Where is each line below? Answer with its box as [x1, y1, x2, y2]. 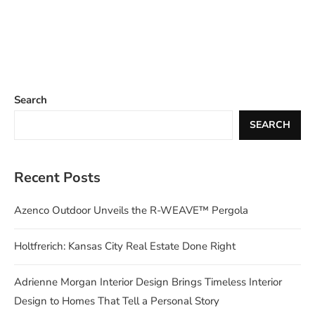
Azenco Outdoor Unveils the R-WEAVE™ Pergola [14, 203, 248, 218]
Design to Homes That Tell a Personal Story [14, 294, 219, 309]
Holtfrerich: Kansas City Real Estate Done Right [14, 239, 236, 254]
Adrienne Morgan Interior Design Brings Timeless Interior [14, 275, 282, 290]
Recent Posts [14, 168, 101, 188]
